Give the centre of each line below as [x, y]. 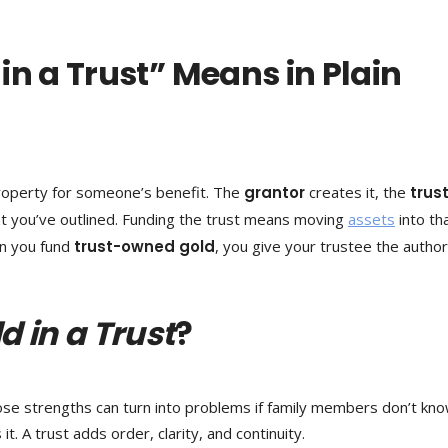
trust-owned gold [144, 246]
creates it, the [357, 192]
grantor [274, 192]
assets [371, 219]
